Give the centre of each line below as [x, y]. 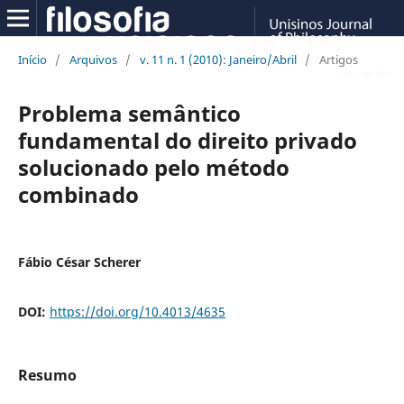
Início [32, 59]
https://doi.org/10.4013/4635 [137, 311]
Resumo [47, 375]
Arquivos [93, 59]
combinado [78, 194]
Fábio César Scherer [79, 262]
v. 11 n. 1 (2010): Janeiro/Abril [218, 59]
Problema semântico [129, 113]
